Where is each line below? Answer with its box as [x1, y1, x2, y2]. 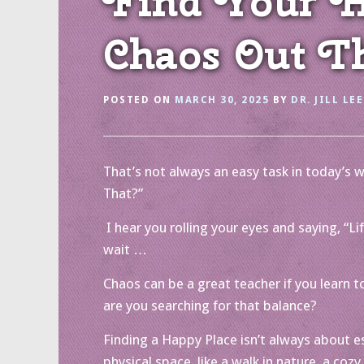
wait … [103, 241, 147, 258]
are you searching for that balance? [103, 297, 317, 314]
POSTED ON [103, 94, 175, 106]
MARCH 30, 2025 [175, 94, 269, 106]
